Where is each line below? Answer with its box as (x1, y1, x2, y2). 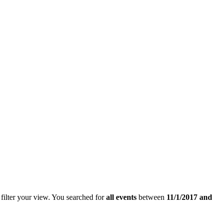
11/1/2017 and (166, 192, 212, 201)
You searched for (50, 192, 106, 201)
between (137, 192, 166, 201)
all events (106, 192, 137, 201)
